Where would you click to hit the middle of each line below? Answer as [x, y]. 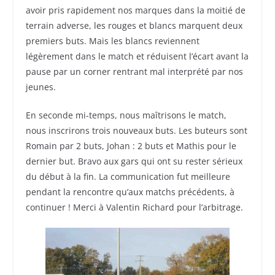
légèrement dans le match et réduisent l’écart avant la [137, 56]
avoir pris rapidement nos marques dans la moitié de [136, 10]
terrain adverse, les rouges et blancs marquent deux [134, 26]
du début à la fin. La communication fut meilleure [128, 177]
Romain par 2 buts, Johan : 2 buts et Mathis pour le [131, 146]
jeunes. [41, 87]
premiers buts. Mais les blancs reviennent [113, 41]
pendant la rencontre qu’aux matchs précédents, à [130, 192]
